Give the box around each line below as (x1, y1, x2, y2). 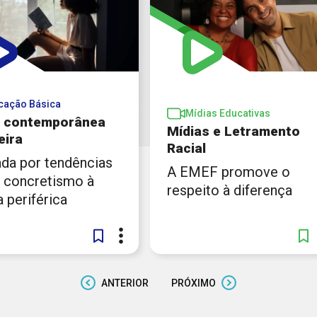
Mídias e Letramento (167, 123, 300, 140)
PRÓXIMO (171, 277, 216, 289)
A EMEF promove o (167, 163, 290, 181)
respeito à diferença (167, 182, 292, 200)
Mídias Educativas (185, 108, 270, 120)
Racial (167, 140, 206, 157)
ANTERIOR (101, 277, 149, 289)
